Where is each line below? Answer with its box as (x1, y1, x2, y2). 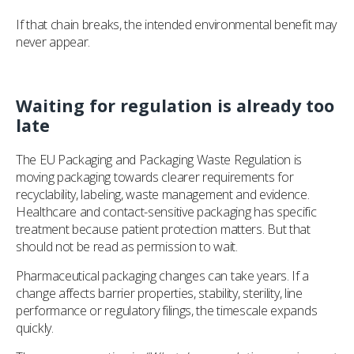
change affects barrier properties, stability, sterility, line (16, 284, 303, 303)
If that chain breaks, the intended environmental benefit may (16, 16, 337, 34)
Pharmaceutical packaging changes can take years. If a (16, 267, 310, 285)
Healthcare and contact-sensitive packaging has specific (16, 203, 317, 221)
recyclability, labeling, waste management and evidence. (16, 186, 310, 204)
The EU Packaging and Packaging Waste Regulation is (16, 151, 303, 169)
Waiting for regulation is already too (16, 94, 334, 118)
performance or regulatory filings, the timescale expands (16, 302, 318, 320)
